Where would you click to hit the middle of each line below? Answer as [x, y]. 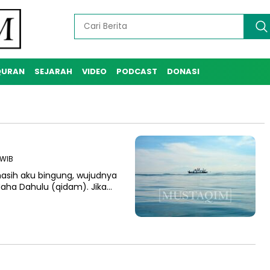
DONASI [183, 71]
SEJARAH [53, 71]
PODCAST [137, 71]
